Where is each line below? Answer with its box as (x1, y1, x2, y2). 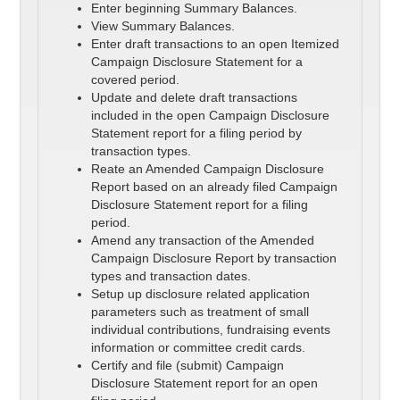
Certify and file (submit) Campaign (91, 358, 285, 373)
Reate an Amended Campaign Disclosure (91, 162, 325, 177)
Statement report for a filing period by (91, 126, 303, 141)
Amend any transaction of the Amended (91, 233, 315, 248)
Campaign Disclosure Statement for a (91, 54, 304, 70)
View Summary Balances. (91, 19, 236, 34)
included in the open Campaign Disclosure (91, 108, 330, 123)
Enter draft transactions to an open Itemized (91, 37, 340, 52)
